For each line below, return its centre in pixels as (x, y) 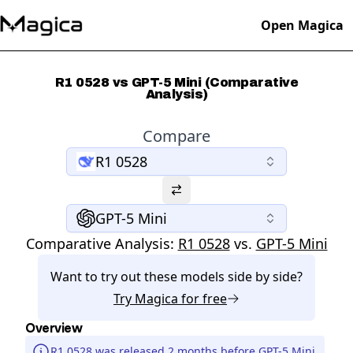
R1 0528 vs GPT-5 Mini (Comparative (176, 82)
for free (203, 299)
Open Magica (302, 25)
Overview (54, 328)
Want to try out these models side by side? (176, 277)
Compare (176, 136)
